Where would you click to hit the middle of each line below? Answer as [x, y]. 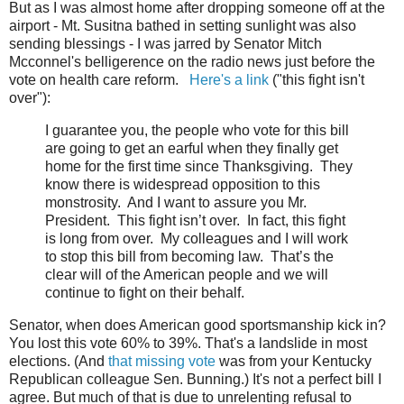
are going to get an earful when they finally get [192, 149]
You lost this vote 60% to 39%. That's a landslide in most [188, 344]
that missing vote [164, 362]
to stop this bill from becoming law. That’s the [189, 257]
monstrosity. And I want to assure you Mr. [176, 203]
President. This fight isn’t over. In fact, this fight [195, 221]
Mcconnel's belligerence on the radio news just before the [192, 62]
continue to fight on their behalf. [145, 293]
